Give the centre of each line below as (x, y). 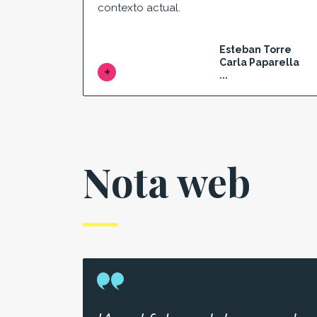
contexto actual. (139, 8)
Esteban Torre (255, 49)
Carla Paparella (259, 62)
